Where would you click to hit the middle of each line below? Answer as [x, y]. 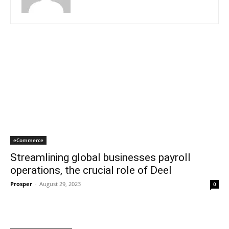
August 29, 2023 [60, 184]
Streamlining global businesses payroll [100, 158]
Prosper [21, 184]
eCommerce [28, 140]
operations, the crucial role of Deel [91, 170]
